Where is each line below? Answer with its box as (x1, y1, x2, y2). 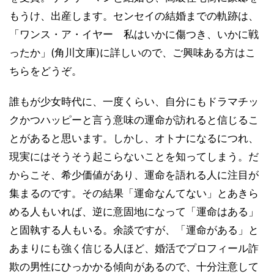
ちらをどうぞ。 (9, 64, 82, 77)
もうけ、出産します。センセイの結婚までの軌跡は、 (9, 9, 259, 22)
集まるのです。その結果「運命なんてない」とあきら (9, 187, 259, 199)
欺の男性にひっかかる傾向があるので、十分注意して (9, 260, 259, 273)
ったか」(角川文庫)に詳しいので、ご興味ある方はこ (9, 46, 256, 59)
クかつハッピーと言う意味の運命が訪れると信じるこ (9, 113, 259, 126)
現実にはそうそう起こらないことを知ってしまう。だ (9, 150, 259, 163)
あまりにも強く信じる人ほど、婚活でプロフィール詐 (9, 242, 259, 254)
